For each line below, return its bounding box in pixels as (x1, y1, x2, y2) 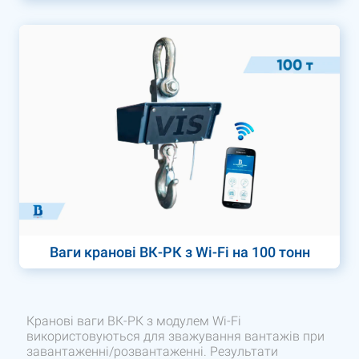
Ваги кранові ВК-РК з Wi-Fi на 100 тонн (49, 244, 310, 261)
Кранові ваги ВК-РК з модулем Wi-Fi (26, 313, 242, 329)
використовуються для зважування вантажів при (26, 329, 325, 345)
